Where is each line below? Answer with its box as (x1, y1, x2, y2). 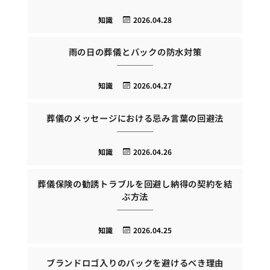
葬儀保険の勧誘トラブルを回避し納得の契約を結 (37, 177, 233, 190)
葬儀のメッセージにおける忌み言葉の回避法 (46, 111, 224, 124)
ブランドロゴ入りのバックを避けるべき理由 (46, 256, 224, 269)
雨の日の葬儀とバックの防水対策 (68, 45, 202, 58)
